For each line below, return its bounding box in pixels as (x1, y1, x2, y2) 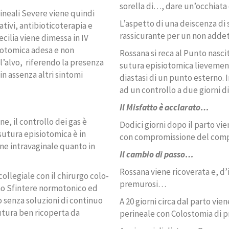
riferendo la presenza (26, 57, 104, 68)
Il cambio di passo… (120, 149, 194, 161)
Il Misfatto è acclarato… (120, 102, 209, 113)
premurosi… (120, 178, 166, 190)
